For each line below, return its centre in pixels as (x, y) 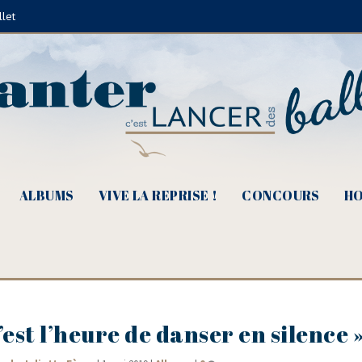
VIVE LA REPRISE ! (158, 196)
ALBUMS (46, 196)
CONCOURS (281, 196)
